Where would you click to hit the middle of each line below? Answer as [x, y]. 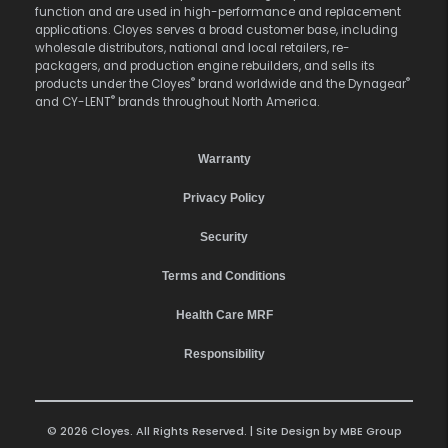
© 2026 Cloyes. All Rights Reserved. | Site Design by [193, 430]
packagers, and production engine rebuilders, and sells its [205, 65]
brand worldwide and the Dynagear [300, 83]
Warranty [224, 158]
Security [224, 236]
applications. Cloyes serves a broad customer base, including [216, 29]
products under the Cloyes [113, 83]
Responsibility [224, 353]
